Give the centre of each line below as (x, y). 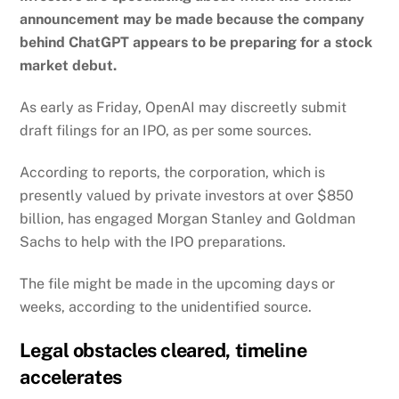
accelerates (71, 377)
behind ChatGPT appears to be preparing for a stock (196, 43)
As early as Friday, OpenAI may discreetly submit (183, 107)
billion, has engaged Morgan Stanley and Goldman (188, 218)
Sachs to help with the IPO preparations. (153, 241)
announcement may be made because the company (192, 20)
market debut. (69, 66)
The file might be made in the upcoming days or (178, 283)
